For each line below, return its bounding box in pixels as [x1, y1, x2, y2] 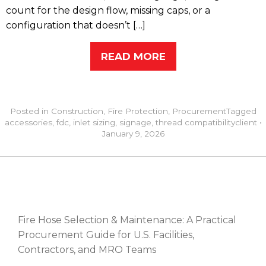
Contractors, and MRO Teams [18, 244, 156, 256]
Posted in [9, 106, 51, 116]
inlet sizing [72, 118, 115, 128]
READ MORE [100, 50, 166, 62]
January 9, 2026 [102, 129, 164, 139]
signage [119, 118, 151, 128]
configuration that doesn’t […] [6, 20, 145, 31]
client [235, 118, 259, 128]
